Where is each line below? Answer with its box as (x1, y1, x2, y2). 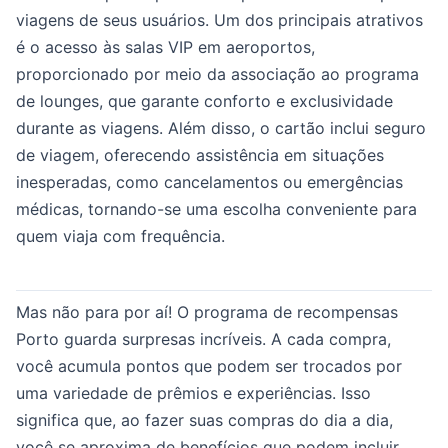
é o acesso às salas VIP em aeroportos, (16, 37, 315, 57)
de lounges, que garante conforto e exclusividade (16, 91, 393, 111)
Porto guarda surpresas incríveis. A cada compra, (16, 329, 391, 349)
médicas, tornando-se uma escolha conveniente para (16, 199, 417, 219)
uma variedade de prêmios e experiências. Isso (16, 383, 371, 403)
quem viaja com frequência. (16, 226, 225, 246)
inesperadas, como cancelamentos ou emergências (16, 172, 403, 192)
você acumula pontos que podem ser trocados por (16, 356, 402, 376)
